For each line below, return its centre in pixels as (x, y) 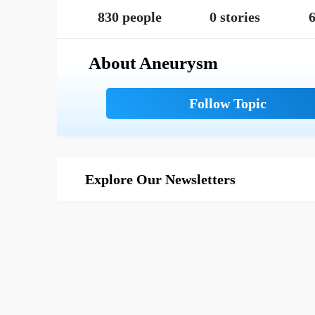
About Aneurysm (153, 63)
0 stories (235, 17)
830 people (130, 17)
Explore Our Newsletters (160, 179)
